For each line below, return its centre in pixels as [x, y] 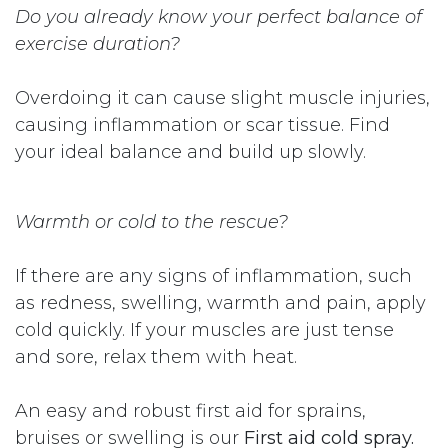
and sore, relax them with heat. [156, 356]
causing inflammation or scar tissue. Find [202, 124]
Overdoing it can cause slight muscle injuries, [222, 97]
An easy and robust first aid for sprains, [190, 410]
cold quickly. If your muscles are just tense [204, 329]
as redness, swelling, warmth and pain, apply [220, 302]
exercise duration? [97, 43]
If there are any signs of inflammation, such [213, 275]
